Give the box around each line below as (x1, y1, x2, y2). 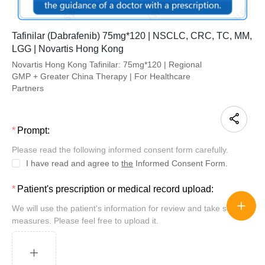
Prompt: (24, 125, 50, 135)
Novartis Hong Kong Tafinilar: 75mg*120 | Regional (12, 59, 202, 69)
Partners (12, 83, 44, 93)
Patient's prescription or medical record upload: (24, 183, 214, 194)
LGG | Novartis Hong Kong (12, 43, 124, 54)
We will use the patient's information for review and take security (12, 203, 20, 213)
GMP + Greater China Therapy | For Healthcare (12, 71, 190, 81)
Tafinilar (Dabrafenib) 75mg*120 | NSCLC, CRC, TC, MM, (12, 30, 252, 41)
